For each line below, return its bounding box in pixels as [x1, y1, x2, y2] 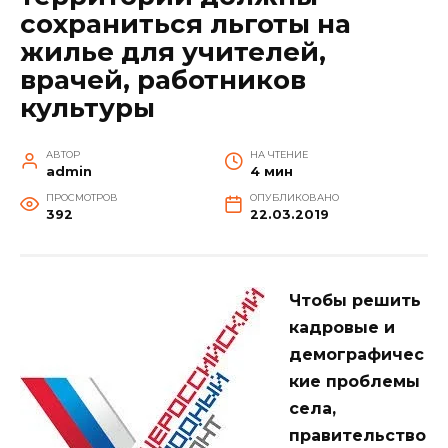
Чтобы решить [289, 291, 421, 311]
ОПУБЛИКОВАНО [249, 192, 339, 204]
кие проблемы [289, 372, 420, 392]
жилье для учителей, [20, 36, 326, 69]
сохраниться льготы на [20, 8, 351, 41]
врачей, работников [20, 64, 306, 97]
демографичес [289, 345, 424, 365]
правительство [289, 426, 426, 446]
